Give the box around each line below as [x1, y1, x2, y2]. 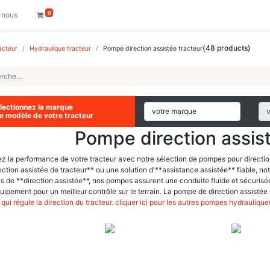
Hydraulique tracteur [30, 45, 91, 52]
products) [215, 43, 251, 52]
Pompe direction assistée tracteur [103, 45, 202, 52]
